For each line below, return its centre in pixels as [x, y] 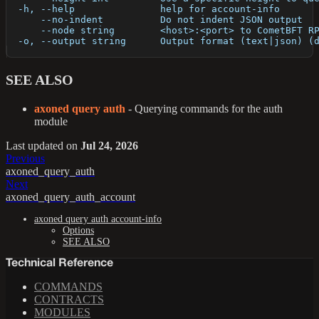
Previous [25, 159]
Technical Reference [59, 264]
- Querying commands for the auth [204, 109]
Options [78, 231]
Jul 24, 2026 [109, 146]
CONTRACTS [69, 300]
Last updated [35, 146]
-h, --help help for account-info [143, 9]
